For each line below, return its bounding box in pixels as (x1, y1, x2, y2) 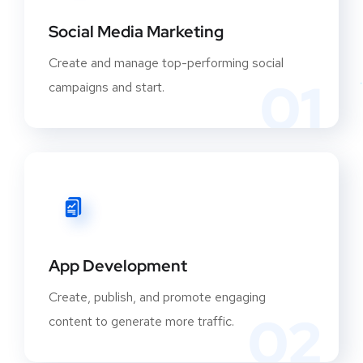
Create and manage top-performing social (49, 54, 284, 72)
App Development (49, 255, 187, 277)
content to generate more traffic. (49, 313, 234, 331)
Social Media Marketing (49, 21, 224, 43)
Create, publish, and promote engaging (49, 288, 266, 306)
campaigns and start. (49, 79, 164, 96)
